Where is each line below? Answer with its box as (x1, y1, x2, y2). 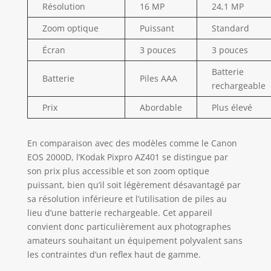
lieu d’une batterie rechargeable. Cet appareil (27, 206, 212, 218)
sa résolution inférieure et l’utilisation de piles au (27, 192, 227, 204)
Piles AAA (139, 72, 177, 84)
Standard (211, 22, 249, 34)
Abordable (139, 101, 182, 113)
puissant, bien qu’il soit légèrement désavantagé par (27, 178, 241, 191)
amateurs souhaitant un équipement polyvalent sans (27, 234, 243, 246)
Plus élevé (211, 101, 252, 113)
